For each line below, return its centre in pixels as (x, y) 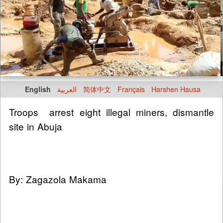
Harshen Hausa (176, 89)
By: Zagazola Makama (59, 179)
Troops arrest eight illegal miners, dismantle (111, 111)
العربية (67, 89)
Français (131, 89)
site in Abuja (36, 126)
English (38, 89)
